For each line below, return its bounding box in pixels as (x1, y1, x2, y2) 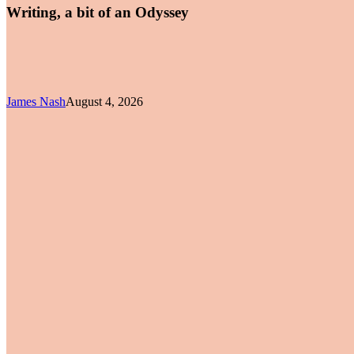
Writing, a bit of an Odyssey (6, 4, 189, 21)
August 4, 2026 (66, 95, 143, 109)
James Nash (6, 95, 66, 109)
